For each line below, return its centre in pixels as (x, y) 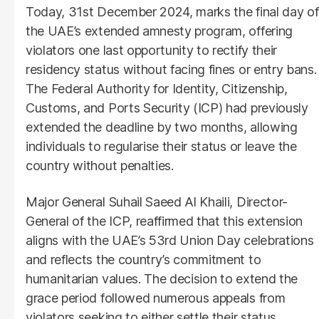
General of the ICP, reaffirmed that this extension (164, 221)
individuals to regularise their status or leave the (161, 146)
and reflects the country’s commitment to (143, 259)
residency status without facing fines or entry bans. (171, 69)
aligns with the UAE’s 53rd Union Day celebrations (170, 240)
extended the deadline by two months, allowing (162, 127)
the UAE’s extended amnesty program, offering (159, 31)
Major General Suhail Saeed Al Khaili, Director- (157, 202)
